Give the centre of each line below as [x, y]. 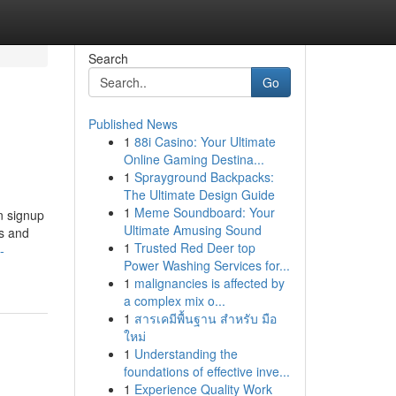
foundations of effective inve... [206, 371]
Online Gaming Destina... [194, 159]
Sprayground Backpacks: [204, 177]
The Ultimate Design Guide [199, 194]
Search [108, 58]
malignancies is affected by [209, 283]
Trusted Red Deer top [194, 247]
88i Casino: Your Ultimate [205, 141]
